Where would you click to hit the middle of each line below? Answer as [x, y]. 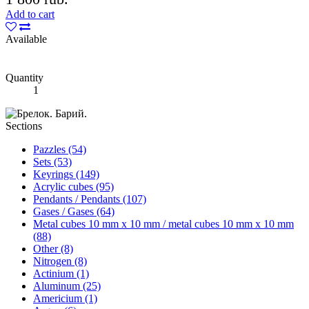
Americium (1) [65, 298]
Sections [24, 126]
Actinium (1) [61, 273]
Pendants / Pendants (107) [90, 199]
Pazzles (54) [60, 149]
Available [26, 39]
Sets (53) [52, 161]
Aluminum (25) [67, 286]
